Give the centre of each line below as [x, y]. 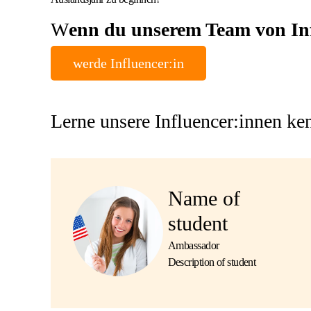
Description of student [212, 262]
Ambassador [193, 245]
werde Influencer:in [128, 63]
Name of [204, 198]
